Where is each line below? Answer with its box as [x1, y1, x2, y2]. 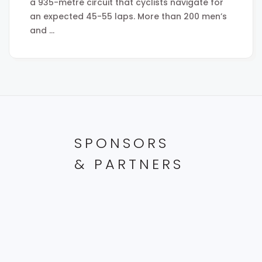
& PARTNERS [74, 154, 184, 174]
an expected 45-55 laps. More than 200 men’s [30, 10, 227, 22]
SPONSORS [74, 133, 169, 153]
